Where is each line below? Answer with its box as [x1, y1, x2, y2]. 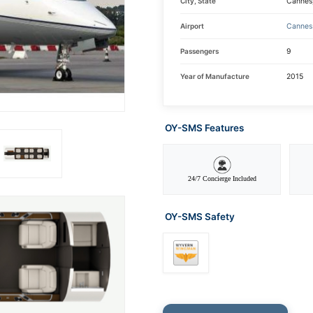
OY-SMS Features [163, 122, 244, 133]
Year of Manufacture [180, 72, 249, 80]
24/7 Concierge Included [187, 175, 256, 182]
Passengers [180, 47, 219, 55]
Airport [180, 22, 204, 30]
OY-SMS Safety [163, 211, 235, 222]
